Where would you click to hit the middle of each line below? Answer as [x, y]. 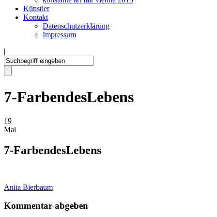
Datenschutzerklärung [76, 26]
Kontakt [36, 17]
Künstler [36, 8]
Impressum [59, 35]
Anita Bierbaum [28, 187]
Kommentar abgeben [46, 206]
